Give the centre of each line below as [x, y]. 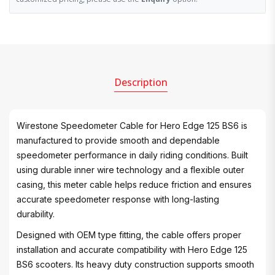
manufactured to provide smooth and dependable [118, 140]
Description [141, 82]
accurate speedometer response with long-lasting [118, 199]
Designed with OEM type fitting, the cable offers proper [129, 235]
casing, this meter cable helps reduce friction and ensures [134, 184]
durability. [36, 214]
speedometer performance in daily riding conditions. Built [132, 155]
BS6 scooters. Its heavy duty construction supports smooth [135, 264]
